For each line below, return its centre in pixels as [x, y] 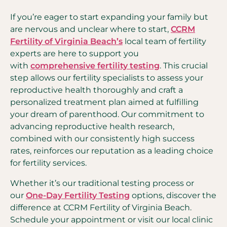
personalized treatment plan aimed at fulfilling [104, 102]
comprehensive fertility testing [95, 66]
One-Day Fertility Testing [78, 195]
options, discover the [173, 195]
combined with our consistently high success [102, 139]
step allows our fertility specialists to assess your [107, 78]
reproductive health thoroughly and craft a [97, 90]
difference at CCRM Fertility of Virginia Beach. [101, 207]
